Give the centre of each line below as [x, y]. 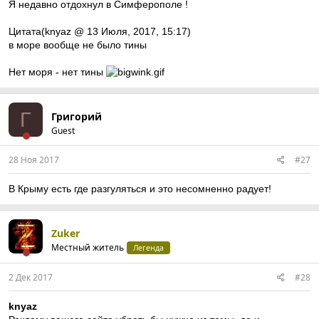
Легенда [148, 248]
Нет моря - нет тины [57, 72]
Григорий [77, 116]
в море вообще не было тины [78, 45]
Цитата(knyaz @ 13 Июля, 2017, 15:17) [100, 31]
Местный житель [88, 247]
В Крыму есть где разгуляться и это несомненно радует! [140, 189]
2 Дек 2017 [31, 277]
